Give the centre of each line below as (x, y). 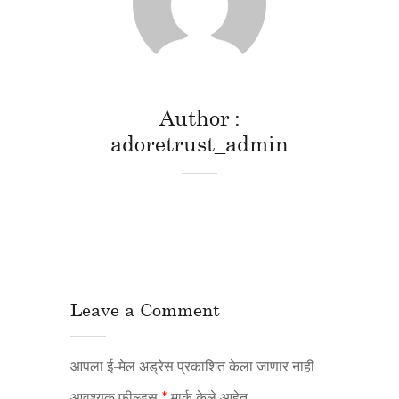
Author (194, 117)
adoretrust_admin (199, 142)
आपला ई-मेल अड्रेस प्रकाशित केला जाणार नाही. (194, 366)
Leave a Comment (145, 309)
